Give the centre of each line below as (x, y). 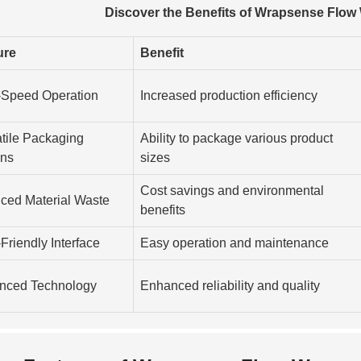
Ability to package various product (237, 138)
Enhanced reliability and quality (230, 285)
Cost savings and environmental (232, 190)
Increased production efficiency (229, 95)
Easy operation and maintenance (234, 243)
